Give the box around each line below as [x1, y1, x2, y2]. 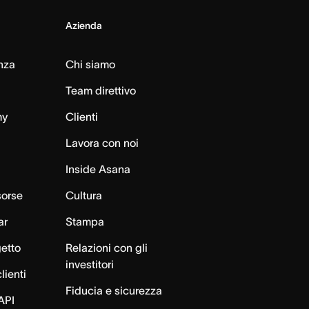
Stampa [65, 215, 104, 228]
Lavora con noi [65, 137, 139, 150]
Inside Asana [65, 163, 130, 176]
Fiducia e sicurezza [65, 284, 162, 297]
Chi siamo [65, 58, 115, 71]
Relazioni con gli [65, 241, 148, 255]
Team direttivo [65, 84, 136, 97]
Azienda [65, 20, 102, 32]
